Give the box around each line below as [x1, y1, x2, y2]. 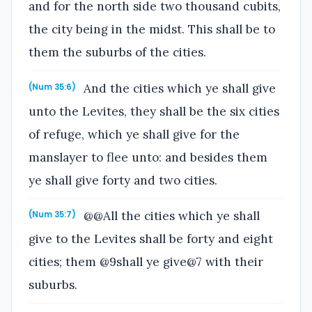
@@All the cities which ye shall [80, 208, 260, 224]
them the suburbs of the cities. [29, 45, 206, 61]
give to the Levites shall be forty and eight [29, 231, 273, 247]
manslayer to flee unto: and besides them [29, 149, 267, 165]
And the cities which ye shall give [80, 80, 276, 96]
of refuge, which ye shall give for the [29, 126, 240, 142]
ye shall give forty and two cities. [29, 172, 217, 188]
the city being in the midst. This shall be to [29, 22, 275, 38]
